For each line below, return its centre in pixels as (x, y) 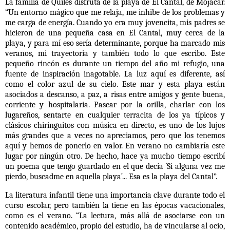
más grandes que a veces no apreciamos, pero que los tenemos (115, 135)
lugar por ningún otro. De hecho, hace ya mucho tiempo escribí (115, 156)
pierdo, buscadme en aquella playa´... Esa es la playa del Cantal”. (111, 176)
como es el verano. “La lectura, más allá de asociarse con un (115, 215)
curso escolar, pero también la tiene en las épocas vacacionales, (115, 205)
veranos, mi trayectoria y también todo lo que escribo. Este (115, 53)
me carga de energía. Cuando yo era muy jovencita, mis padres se (115, 22)
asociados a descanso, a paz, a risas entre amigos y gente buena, (115, 94)
